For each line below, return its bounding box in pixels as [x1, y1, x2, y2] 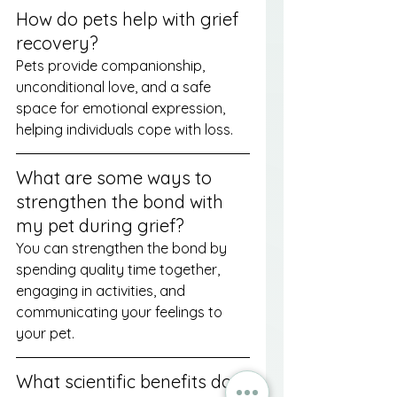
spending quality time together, [16, 260, 223, 278]
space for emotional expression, [16, 98, 229, 117]
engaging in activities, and [16, 281, 189, 300]
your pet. [16, 323, 74, 342]
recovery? [16, 31, 98, 54]
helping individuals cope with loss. [16, 120, 233, 138]
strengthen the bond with [16, 190, 228, 213]
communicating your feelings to [16, 302, 226, 321]
